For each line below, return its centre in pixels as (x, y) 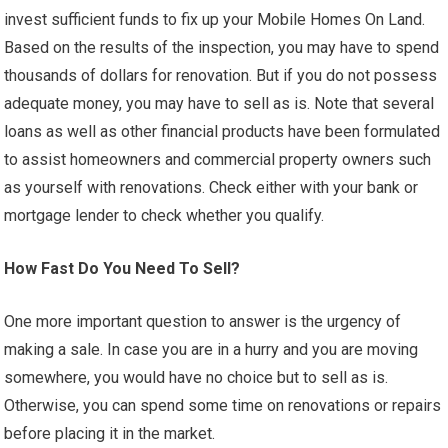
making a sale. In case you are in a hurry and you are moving (211, 350)
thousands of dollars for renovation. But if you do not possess (221, 76)
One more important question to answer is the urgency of (203, 322)
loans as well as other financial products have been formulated (222, 132)
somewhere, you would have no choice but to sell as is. (196, 378)
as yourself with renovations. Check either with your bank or (211, 188)
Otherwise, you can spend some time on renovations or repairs (223, 406)
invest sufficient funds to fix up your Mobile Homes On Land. (215, 20)
